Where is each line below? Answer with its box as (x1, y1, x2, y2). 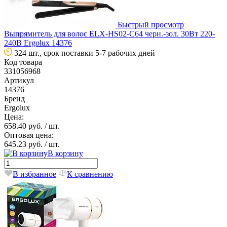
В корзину (48, 148, 83, 158)
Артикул (4, 75, 34, 85)
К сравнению (67, 169, 113, 178)
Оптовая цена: (4, 130, 54, 139)
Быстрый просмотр (118, 20, 184, 29)
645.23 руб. (4, 139, 45, 148)
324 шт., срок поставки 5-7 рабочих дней (14, 48, 155, 57)
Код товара (4, 57, 42, 66)
